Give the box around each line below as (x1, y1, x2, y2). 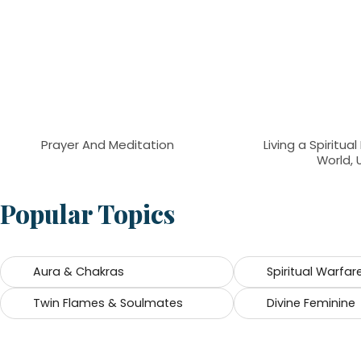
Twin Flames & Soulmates (33, 294, 183, 311)
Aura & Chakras (33, 263, 124, 280)
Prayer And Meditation (40, 135, 174, 153)
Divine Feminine (267, 294, 356, 311)
